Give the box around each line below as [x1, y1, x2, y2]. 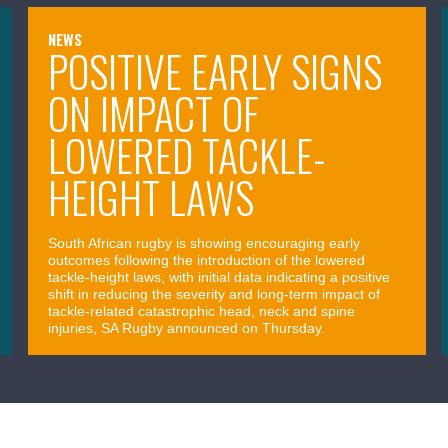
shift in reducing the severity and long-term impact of [48, 285, 381, 302]
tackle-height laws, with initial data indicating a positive [48, 268, 391, 285]
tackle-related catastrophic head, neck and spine [48, 302, 356, 319]
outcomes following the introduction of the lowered [48, 251, 366, 268]
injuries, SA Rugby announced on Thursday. [48, 319, 326, 336]
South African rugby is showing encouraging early [48, 234, 361, 251]
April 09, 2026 [48, 363, 137, 380]
